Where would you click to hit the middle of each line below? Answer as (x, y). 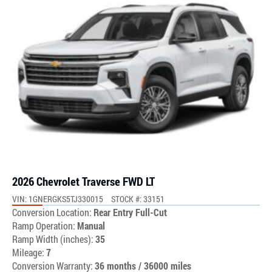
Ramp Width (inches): (53, 239)
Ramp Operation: (44, 225)
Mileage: (29, 252)
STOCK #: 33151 (138, 199)
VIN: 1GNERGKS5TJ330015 (58, 199)
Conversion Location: (52, 212)
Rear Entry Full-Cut (130, 212)
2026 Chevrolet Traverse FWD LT (83, 181)
